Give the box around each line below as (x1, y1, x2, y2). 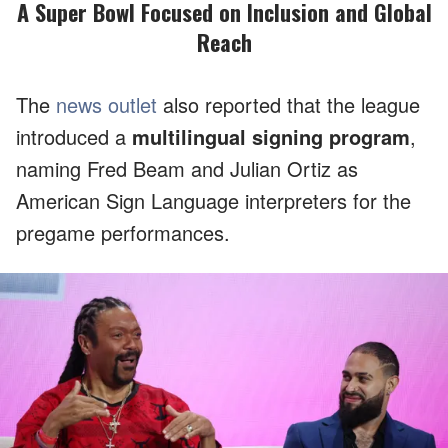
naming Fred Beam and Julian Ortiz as (16, 154, 358, 184)
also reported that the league (157, 90, 420, 120)
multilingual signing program (132, 122, 410, 152)
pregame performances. (16, 218, 230, 248)
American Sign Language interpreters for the (16, 186, 411, 216)
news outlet (56, 90, 157, 120)
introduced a (16, 122, 132, 152)
